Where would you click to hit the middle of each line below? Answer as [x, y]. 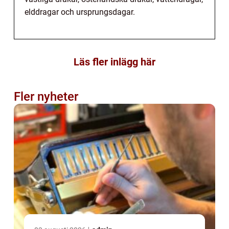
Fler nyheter [46, 97]
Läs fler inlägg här [114, 62]
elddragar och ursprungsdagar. [80, 12]
